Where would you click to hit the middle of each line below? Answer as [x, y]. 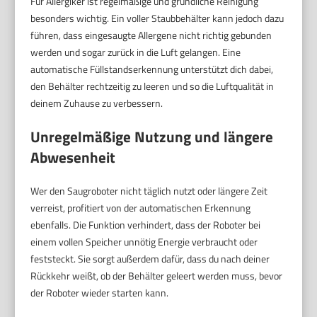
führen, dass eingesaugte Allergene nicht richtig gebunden [151, 35]
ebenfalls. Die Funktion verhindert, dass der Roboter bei [146, 225]
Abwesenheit [73, 157]
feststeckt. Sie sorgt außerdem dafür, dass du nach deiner [150, 259]
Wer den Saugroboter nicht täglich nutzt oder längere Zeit [149, 191]
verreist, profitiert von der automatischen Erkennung [141, 208]
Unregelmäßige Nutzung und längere [152, 137]
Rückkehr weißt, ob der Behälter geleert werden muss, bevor [157, 276]
